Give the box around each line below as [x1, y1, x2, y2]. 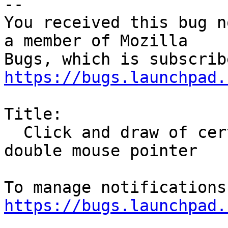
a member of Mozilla [4, 32, 188, 50]
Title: [4, 105, 62, 124]
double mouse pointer [4, 141, 197, 160]
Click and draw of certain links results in [4, 123, 23, 142]
